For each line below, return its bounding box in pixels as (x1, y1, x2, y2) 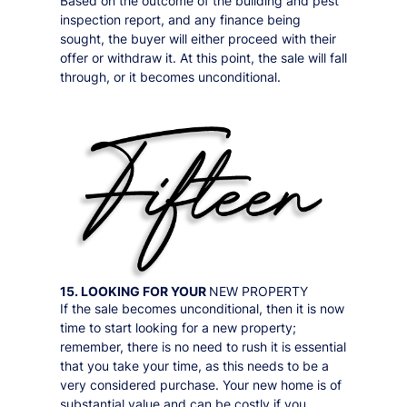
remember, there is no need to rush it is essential (59, 338, 346, 354)
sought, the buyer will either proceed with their (59, 30, 336, 46)
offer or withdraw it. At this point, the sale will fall (59, 49, 347, 65)
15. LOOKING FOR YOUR (59, 283, 209, 299)
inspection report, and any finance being (59, 11, 301, 27)
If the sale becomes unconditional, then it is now (59, 300, 344, 316)
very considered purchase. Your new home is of (59, 376, 342, 392)
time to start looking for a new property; (59, 319, 296, 335)
